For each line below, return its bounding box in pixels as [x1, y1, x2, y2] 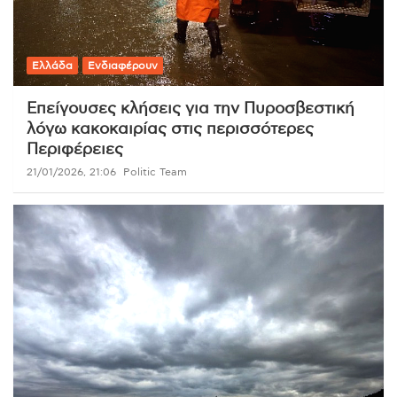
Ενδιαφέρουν [88, 60, 158, 72]
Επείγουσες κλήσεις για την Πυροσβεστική [27, 101, 354, 118]
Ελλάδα [32, 60, 73, 72]
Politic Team [123, 167, 187, 178]
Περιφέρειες [27, 142, 123, 159]
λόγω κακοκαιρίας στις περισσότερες [27, 121, 314, 138]
